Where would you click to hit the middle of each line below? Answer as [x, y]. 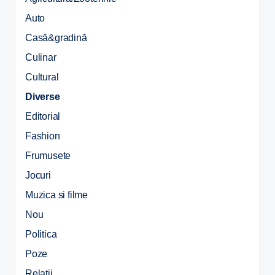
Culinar [41, 58]
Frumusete [48, 156]
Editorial [43, 117]
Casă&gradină [56, 38]
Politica [41, 234]
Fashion [43, 136]
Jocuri [38, 176]
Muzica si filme [56, 195]
